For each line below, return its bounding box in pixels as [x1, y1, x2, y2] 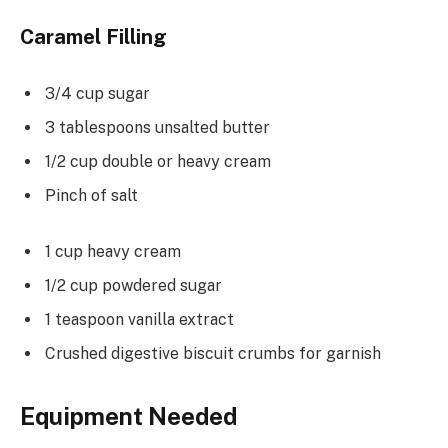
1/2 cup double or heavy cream [45, 152, 271, 172]
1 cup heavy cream [45, 241, 181, 261]
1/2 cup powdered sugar [45, 275, 222, 295]
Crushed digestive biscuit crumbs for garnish [45, 343, 381, 363]
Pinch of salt [45, 186, 138, 206]
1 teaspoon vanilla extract [45, 309, 234, 329]
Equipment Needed [20, 402, 237, 431]
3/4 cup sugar [45, 84, 150, 104]
